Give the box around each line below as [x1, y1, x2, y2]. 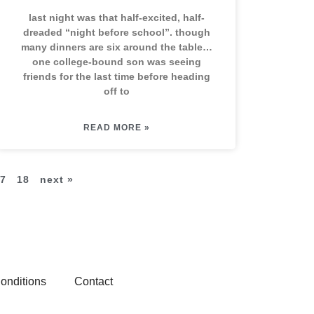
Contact [74, 275, 113, 287]
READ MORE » [83, 123, 150, 132]
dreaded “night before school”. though [22, 27, 210, 38]
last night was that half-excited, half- [28, 12, 205, 23]
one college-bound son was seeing [32, 56, 201, 67]
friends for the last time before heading [22, 71, 210, 82]
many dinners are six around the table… [20, 41, 212, 53]
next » [39, 174, 74, 185]
